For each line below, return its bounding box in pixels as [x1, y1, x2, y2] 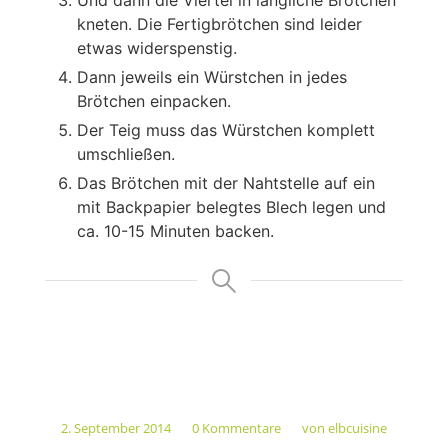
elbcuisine [327, 419, 387, 438]
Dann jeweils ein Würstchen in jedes [76, 66, 347, 87]
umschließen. [76, 143, 175, 164]
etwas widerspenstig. [76, 37, 237, 58]
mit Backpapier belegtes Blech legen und [76, 196, 386, 217]
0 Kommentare [191, 419, 281, 438]
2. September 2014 [60, 419, 171, 438]
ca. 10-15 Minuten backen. [76, 220, 274, 241]
